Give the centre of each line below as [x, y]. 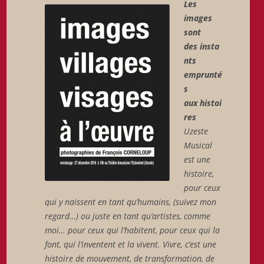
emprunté [203, 74]
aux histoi [202, 103]
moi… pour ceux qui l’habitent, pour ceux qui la [132, 230]
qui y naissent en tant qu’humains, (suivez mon [130, 202]
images [198, 18]
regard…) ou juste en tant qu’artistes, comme [127, 216]
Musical [198, 145]
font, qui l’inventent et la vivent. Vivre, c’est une [130, 244]
